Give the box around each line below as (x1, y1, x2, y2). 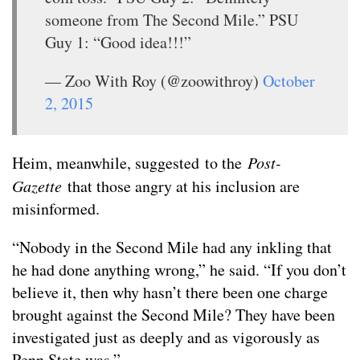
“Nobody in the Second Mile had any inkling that (12, 235, 332, 258)
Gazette (12, 174, 67, 196)
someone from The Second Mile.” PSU (45, 8, 298, 31)
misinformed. (12, 197, 100, 219)
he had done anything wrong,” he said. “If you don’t (12, 258, 346, 280)
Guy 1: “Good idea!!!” (45, 31, 191, 53)
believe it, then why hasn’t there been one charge (12, 280, 328, 303)
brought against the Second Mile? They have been (12, 303, 335, 325)
